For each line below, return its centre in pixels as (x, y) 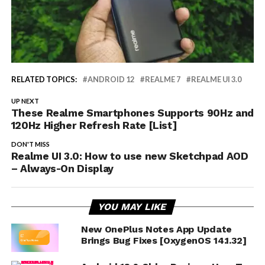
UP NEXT (25, 101)
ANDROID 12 (111, 80)
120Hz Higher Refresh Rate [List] (94, 126)
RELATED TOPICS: (44, 80)
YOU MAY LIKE (133, 207)
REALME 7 (162, 80)
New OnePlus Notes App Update (156, 230)
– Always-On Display (62, 169)
